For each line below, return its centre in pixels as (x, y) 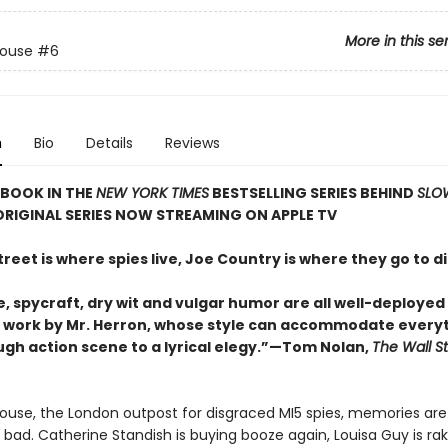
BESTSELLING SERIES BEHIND (312, 193)
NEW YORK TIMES (152, 193)
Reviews (192, 143)
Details (109, 143)
